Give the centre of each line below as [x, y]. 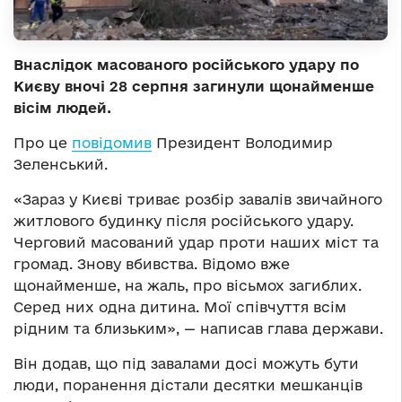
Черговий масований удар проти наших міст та [196, 242]
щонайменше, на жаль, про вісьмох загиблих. [188, 285]
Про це [43, 142]
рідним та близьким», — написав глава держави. [198, 328]
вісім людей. [62, 107]
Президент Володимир [242, 142]
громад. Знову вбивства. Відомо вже [152, 263]
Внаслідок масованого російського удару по [186, 64]
